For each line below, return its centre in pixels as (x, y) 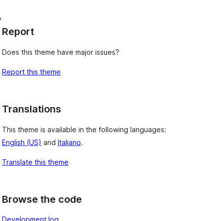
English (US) (22, 142)
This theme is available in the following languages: (84, 129)
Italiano (69, 142)
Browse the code (42, 199)
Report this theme (31, 72)
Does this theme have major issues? (61, 52)
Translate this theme (35, 162)
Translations (32, 109)
